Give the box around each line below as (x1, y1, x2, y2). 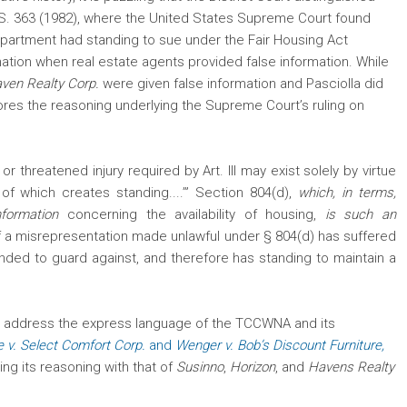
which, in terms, (298, 184, 397, 202)
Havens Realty (308, 359, 394, 376)
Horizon (230, 359, 275, 376)
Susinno (176, 359, 223, 376)
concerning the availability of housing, (67, 206, 325, 223)
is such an (324, 206, 397, 223)
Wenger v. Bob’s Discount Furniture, (172, 337, 384, 354)
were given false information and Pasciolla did (103, 75, 383, 93)
